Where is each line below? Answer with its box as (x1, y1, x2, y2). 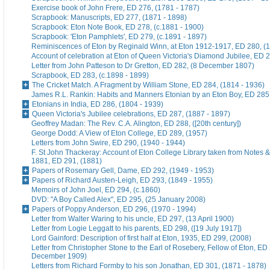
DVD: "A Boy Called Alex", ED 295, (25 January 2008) (31, 195, 206, 204)
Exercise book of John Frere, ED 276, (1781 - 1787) (31, 4, 199, 13)
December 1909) (31, 252, 87, 261)
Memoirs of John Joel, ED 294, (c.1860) (31, 186, 160, 195)
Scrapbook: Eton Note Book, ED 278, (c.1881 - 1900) (31, 23, 204, 32)
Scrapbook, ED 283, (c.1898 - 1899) (31, 71, 149, 80)
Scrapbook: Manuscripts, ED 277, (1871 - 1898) (31, 13, 187, 22)
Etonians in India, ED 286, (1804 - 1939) (32, 100, 163, 109)
